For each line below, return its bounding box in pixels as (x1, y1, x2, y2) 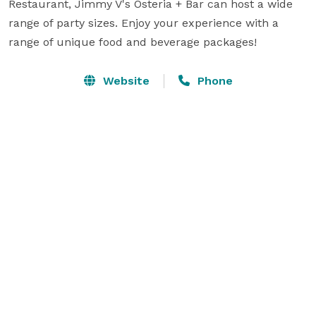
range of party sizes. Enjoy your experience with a (8, 16, 279, 30)
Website (99, 73, 150, 87)
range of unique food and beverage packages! (8, 35, 257, 49)
